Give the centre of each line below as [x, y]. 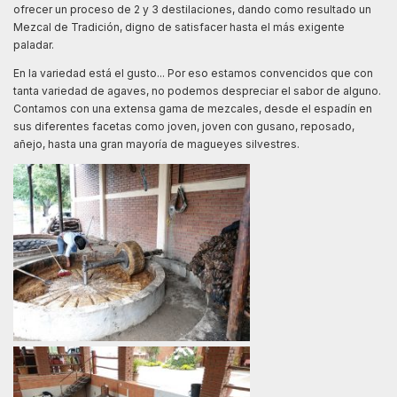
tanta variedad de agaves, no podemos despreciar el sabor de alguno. [197, 90]
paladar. [34, 44]
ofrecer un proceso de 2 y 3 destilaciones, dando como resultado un [192, 9]
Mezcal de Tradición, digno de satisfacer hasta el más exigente [179, 27]
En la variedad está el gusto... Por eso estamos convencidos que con [193, 73]
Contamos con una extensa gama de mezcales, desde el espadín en [193, 108]
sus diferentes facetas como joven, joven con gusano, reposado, [184, 126]
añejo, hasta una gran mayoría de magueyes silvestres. [156, 144]
